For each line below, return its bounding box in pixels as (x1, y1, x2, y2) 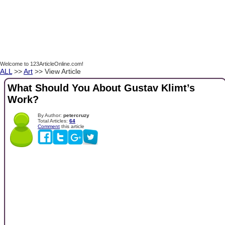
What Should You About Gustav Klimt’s (8, 82, 195, 94)
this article (60, 123, 84, 129)
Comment (38, 123, 60, 129)
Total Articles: (38, 118, 69, 124)
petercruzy (63, 112, 89, 118)
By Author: (38, 112, 63, 118)
